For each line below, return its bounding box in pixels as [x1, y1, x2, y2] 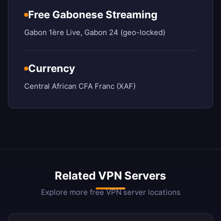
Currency [28, 62, 75, 75]
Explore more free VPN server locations [40, 187, 181, 197]
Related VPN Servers [55, 169, 166, 183]
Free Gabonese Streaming [28, 8, 157, 21]
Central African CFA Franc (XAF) [24, 81, 136, 91]
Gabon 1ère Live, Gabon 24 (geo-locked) [24, 28, 165, 37]
